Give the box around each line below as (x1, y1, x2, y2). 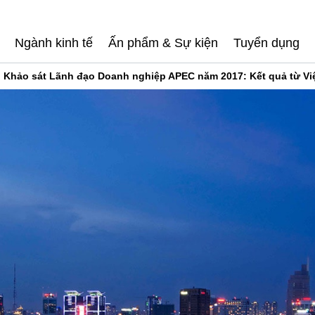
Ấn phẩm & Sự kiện (108, 36, 218, 50)
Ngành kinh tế (15, 36, 93, 50)
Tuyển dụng (233, 36, 300, 50)
